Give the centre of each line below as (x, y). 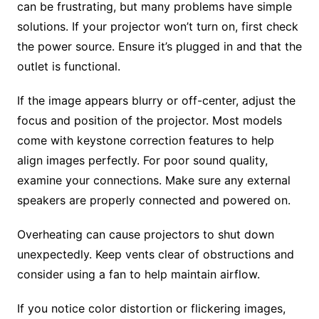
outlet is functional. (68, 66)
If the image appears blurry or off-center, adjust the (156, 100)
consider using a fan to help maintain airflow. (138, 274)
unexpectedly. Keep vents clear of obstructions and (155, 254)
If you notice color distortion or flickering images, (151, 308)
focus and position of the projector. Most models (149, 120)
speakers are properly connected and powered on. (153, 200)
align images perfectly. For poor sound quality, (142, 160)
